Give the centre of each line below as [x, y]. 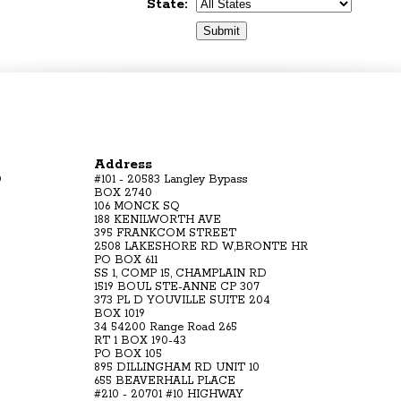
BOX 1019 [119, 313]
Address [123, 164]
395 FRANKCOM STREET [165, 233]
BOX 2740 [123, 192]
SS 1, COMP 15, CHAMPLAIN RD [180, 273]
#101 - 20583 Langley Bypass [171, 179]
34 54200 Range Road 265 [166, 327]
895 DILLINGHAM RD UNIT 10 [177, 367]
